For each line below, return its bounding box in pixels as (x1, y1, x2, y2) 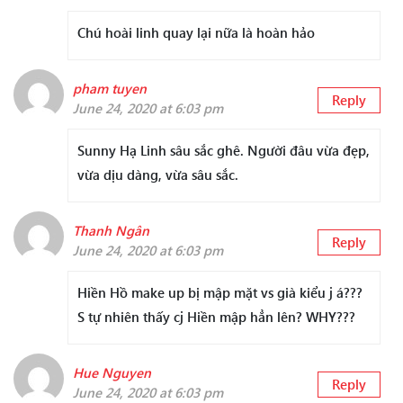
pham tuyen (73, 79, 147, 98)
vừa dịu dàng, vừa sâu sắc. (77, 166, 238, 184)
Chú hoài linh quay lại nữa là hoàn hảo (77, 23, 315, 42)
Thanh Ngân (73, 221, 149, 240)
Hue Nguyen (73, 363, 151, 382)
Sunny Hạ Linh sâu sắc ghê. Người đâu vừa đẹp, (77, 141, 370, 160)
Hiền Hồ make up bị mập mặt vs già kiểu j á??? (77, 283, 363, 302)
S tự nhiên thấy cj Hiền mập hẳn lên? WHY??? (77, 308, 355, 327)
